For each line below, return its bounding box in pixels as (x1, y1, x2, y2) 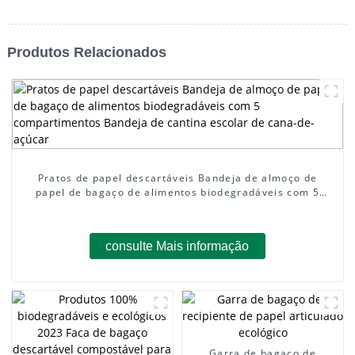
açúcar (159, 213, 196, 227)
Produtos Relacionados (6, 44, 166, 60)
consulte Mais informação (105, 239, 250, 253)
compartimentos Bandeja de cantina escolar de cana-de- (25, 199, 330, 213)
